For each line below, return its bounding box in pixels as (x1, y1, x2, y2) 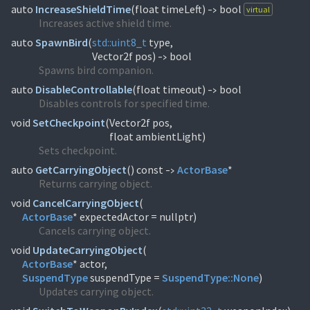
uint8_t (111, 35, 147, 49)
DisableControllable (35, 82, 132, 96)
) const (131, 163, 165, 176)
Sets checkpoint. (39, 143, 117, 157)
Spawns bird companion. (39, 63, 154, 77)
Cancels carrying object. (39, 224, 151, 237)
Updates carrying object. (39, 284, 154, 298)
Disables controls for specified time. (39, 96, 210, 110)
